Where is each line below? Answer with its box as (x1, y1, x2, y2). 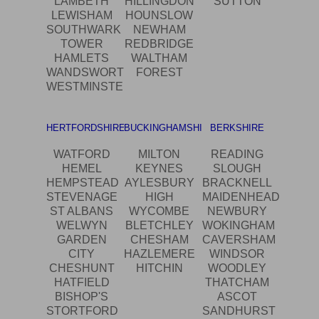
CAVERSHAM (202, 234, 276, 246)
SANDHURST (202, 305, 276, 318)
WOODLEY (208, 262, 267, 275)
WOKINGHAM (202, 219, 275, 232)
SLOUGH (213, 162, 262, 175)
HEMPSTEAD (46, 177, 119, 189)
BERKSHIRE (210, 122, 265, 134)
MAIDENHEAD (202, 191, 280, 204)
